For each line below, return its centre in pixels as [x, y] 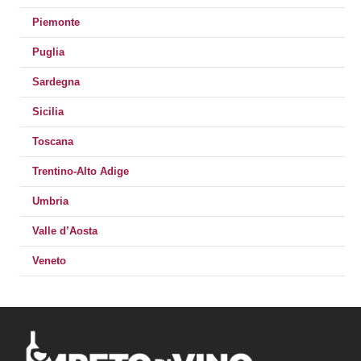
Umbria [50, 201]
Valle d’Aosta [65, 231]
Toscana [53, 141]
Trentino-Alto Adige [81, 171]
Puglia [48, 52]
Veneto [49, 261]
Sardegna [56, 82]
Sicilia [48, 112]
